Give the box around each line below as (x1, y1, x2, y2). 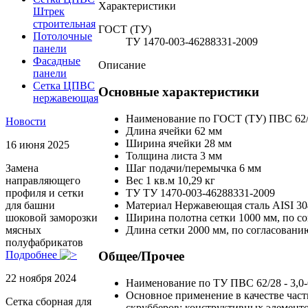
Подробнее (5, 249, 60, 261)
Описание (98, 59, 146, 71)
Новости (5, 115, 46, 128)
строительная (33, 18, 96, 30)
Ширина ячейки (126, 137, 201, 149)
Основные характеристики (98, 85, 259, 100)
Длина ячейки (126, 124, 192, 137)
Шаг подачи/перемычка (126, 162, 236, 174)
